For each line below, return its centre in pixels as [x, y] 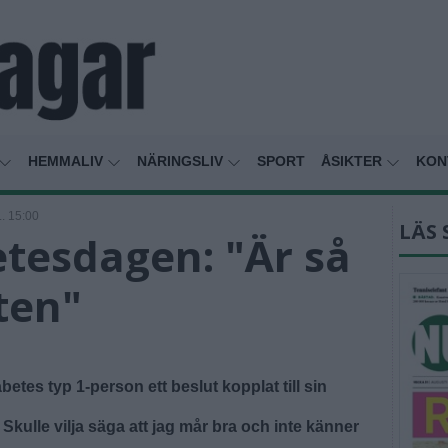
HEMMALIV [67, 161]
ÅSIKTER [353, 161]
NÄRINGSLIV [182, 161]
